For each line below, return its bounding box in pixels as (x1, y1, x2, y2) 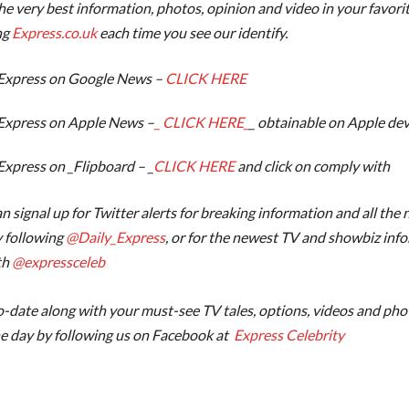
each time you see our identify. (97, 24, 288, 42)
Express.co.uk (9, 24, 97, 42)
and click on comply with (235, 157, 390, 175)
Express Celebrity (234, 326, 344, 344)
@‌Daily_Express (63, 228, 165, 246)
